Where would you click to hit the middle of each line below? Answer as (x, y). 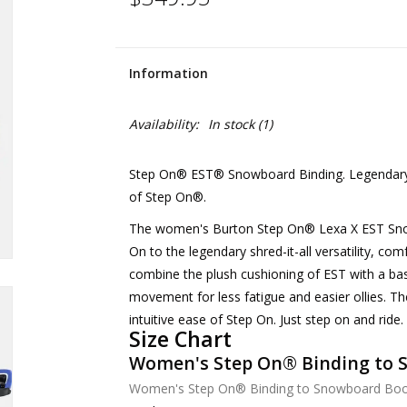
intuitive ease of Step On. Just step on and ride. (266, 319)
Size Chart (180, 339)
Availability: (164, 124)
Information (168, 73)
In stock (231, 124)
